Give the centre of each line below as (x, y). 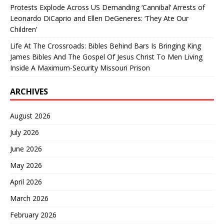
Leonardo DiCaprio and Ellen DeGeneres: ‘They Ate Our (99, 18)
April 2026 (26, 181)
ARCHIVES (29, 91)
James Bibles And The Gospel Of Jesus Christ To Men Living (106, 56)
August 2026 (30, 115)
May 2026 (26, 165)
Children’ (23, 29)
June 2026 (26, 148)
